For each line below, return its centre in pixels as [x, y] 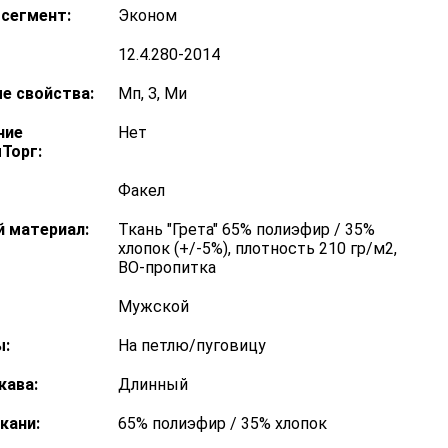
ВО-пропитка [167, 267]
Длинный [153, 384]
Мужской [153, 306]
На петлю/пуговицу [192, 345]
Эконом [147, 15]
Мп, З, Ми [152, 93]
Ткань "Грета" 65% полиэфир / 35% [246, 229]
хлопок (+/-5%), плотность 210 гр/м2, [257, 248]
